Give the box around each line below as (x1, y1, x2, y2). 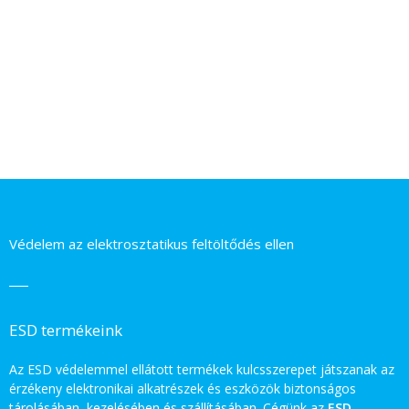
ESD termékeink (9, 319, 122, 341)
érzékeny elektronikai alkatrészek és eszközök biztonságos (9, 379, 356, 397)
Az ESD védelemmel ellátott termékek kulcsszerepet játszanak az (9, 360, 394, 378)
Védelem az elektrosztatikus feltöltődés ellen (9, 234, 294, 253)
